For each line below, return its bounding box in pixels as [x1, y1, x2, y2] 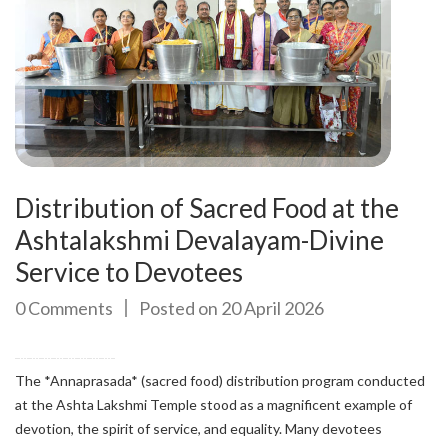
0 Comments [15, 297, 113, 320]
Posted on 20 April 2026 [139, 297, 324, 320]
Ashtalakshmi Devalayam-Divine [15, 224, 384, 257]
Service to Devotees [15, 256, 243, 289]
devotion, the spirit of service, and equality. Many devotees [15, 420, 382, 438]
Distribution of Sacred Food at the [15, 192, 399, 225]
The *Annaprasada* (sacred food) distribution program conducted [15, 372, 425, 390]
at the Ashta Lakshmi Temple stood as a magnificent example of [15, 396, 412, 414]
